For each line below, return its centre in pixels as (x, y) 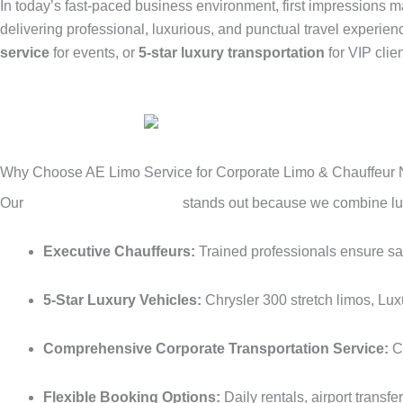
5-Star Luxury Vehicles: (122, 300)
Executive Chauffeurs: (119, 251)
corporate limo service (103, 202)
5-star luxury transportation (232, 52)
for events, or (94, 52)
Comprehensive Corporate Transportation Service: (216, 348)
